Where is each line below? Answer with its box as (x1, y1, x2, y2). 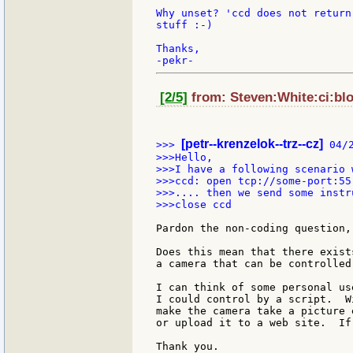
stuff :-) (156, 19, 213, 32)
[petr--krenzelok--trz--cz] (181, 137, 323, 151)
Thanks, (156, 43, 200, 55)
